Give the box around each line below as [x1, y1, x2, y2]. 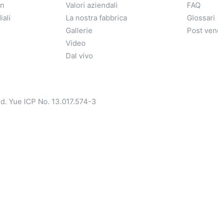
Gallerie [65, 26, 92, 36]
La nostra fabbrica [65, 13, 127, 23]
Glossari [186, 13, 215, 23]
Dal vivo [65, 51, 93, 61]
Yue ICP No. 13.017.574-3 [9, 96, 96, 106]
